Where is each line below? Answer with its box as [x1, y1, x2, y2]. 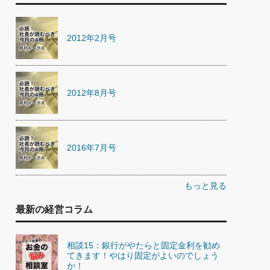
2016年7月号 [67, 142, 116, 152]
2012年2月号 [67, 33, 116, 43]
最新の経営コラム [16, 204, 93, 215]
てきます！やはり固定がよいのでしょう [67, 250, 219, 260]
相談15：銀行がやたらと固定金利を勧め [67, 240, 220, 250]
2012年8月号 [67, 87, 116, 98]
